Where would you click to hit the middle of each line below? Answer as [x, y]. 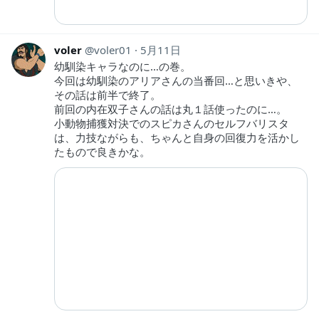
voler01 [113, 49]
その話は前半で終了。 [108, 94]
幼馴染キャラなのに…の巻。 [122, 66]
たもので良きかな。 [102, 151]
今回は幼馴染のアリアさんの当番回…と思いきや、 [176, 80]
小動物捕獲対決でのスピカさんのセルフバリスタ [172, 123]
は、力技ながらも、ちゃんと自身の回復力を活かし [177, 137]
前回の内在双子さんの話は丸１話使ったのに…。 [171, 109]
